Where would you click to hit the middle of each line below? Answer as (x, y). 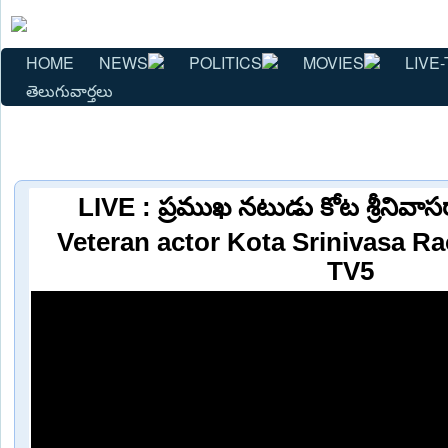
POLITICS (225, 62)
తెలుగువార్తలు (69, 90)
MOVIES (333, 62)
